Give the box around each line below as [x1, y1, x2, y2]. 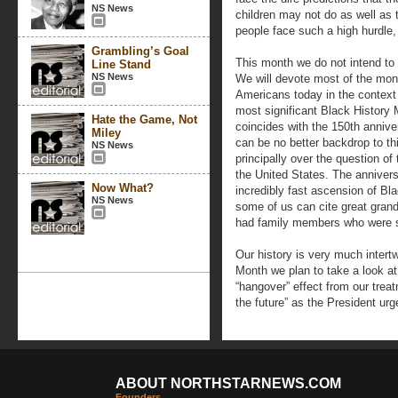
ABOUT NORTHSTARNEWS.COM [115, 376, 341, 391]
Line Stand [92, 58, 151, 71]
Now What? [92, 181, 154, 195]
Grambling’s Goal [92, 44, 189, 58]
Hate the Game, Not [92, 113, 197, 126]
